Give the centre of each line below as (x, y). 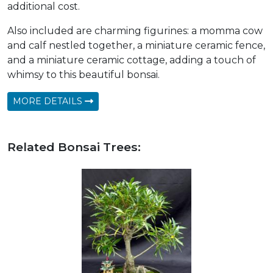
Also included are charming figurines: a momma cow (135, 31)
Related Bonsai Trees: (74, 147)
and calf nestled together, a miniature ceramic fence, (136, 46)
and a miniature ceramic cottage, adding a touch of (132, 60)
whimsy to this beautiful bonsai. (83, 75)
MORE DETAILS (49, 101)
